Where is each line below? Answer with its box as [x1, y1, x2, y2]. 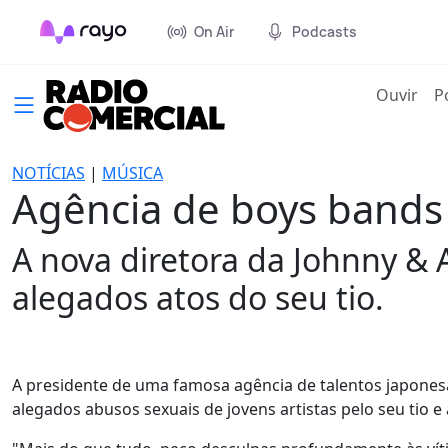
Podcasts [292, 22, 357, 41]
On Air [194, 22, 234, 41]
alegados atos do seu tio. [12, 276, 384, 319]
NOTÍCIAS [12, 162, 85, 184]
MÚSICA [102, 162, 163, 184]
